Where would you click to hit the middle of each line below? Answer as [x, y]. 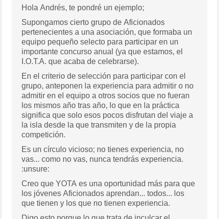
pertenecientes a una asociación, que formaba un [107, 32]
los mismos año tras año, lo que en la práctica [101, 105]
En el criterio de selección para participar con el [104, 76]
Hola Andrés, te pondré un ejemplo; [83, 7]
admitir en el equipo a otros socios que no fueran [106, 95]
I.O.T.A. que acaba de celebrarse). [80, 61]
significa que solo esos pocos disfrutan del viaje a [108, 115]
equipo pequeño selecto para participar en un [100, 42]
